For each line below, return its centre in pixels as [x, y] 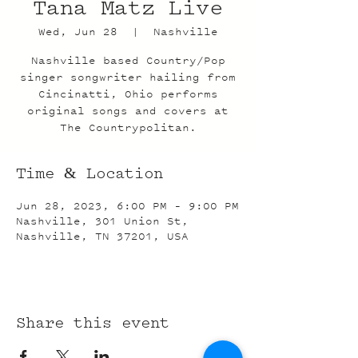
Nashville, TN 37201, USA [102, 236]
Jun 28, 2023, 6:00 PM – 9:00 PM [127, 206]
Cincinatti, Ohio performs [128, 94]
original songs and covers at [128, 111]
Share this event [93, 324]
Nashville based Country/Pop [128, 60]
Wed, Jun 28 [78, 32]
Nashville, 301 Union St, [102, 221]
